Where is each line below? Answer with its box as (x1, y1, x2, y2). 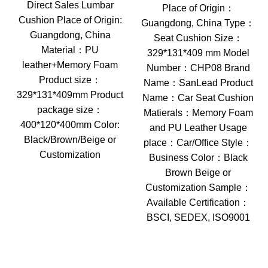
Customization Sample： (145, 182, 251, 193)
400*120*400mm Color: (20, 120, 120, 130)
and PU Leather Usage (149, 123, 247, 133)
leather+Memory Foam (22, 60, 118, 70)
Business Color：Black (148, 153, 248, 163)
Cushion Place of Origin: (18, 15, 122, 25)
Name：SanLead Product (143, 78, 253, 88)
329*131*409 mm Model (147, 48, 249, 58)
